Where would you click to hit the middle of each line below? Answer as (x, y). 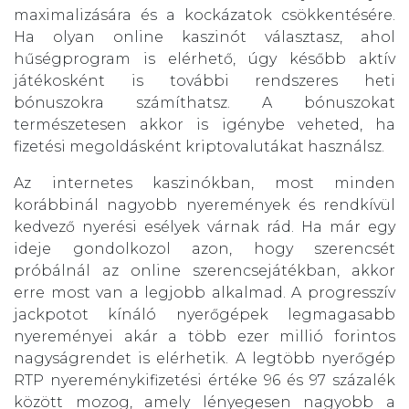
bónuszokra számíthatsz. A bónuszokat (204, 103)
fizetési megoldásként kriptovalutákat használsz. (199, 147)
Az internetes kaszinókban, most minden (204, 184)
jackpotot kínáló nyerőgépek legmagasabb (204, 315)
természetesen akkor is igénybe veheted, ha (204, 125)
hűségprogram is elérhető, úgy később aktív (204, 59)
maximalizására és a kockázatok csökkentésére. (204, 16)
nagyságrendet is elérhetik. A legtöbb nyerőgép (204, 359)
